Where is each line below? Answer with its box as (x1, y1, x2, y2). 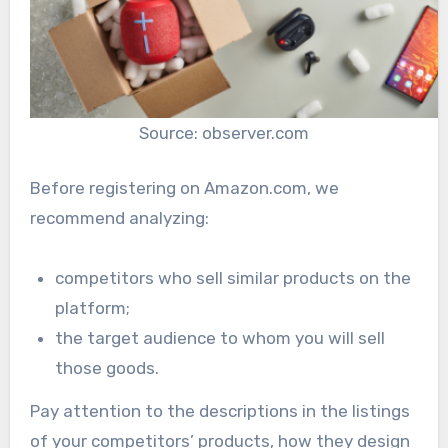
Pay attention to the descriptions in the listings (29, 400, 410, 421)
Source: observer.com (139, 122, 309, 143)
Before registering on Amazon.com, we (29, 178, 339, 198)
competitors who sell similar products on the (55, 268, 412, 288)
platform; (55, 298, 131, 318)
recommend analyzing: (29, 208, 209, 228)
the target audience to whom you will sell (55, 328, 386, 348)
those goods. (55, 358, 160, 378)
